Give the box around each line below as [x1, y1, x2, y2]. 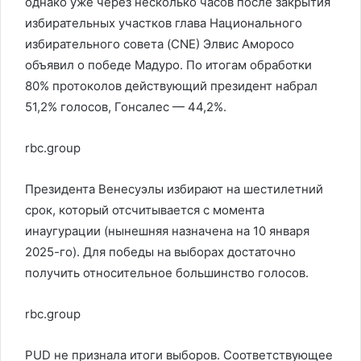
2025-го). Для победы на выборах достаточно [25, 243, 296, 259]
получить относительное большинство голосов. [25, 264, 309, 280]
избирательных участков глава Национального [25, 15, 302, 31]
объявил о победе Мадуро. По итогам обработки [25, 56, 312, 73]
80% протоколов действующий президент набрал [25, 77, 317, 93]
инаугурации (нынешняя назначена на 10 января [25, 222, 309, 239]
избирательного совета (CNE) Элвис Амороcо [25, 35, 294, 52]
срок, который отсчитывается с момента [25, 201, 264, 218]
